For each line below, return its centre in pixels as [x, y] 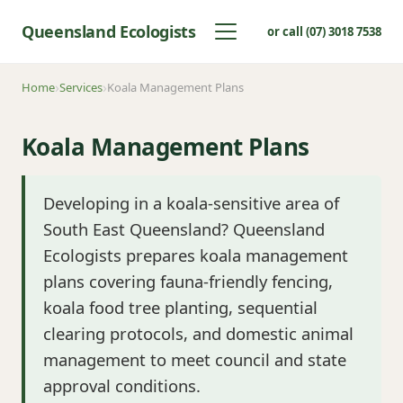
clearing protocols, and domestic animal [198, 333]
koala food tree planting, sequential [180, 307]
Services [81, 87]
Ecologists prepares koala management [196, 255]
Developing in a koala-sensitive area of [191, 203]
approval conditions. [122, 385]
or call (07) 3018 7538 [324, 31]
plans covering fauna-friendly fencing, [188, 281]
